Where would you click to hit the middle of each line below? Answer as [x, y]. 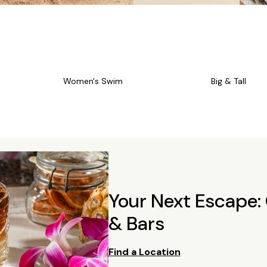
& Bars [136, 223]
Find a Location [144, 252]
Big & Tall [228, 81]
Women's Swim [93, 81]
